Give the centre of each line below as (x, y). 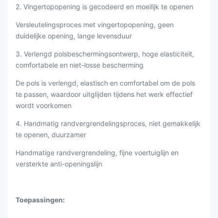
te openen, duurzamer (51, 135)
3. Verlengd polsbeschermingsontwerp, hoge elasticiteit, (105, 54)
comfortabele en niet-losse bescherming (80, 65)
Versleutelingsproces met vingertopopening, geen (95, 25)
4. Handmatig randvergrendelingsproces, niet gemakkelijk (108, 123)
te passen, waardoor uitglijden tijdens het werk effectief (104, 94)
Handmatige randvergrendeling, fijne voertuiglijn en (97, 153)
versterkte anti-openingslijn (59, 164)
